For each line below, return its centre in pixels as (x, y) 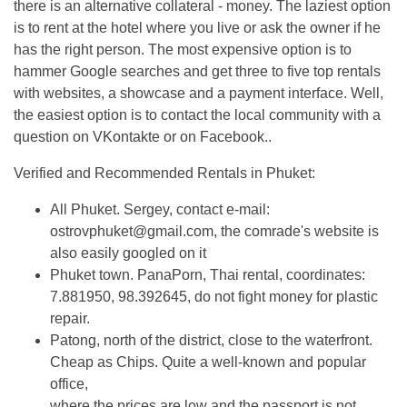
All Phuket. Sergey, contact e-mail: (160, 209)
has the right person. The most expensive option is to (183, 50)
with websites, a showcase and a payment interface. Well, (199, 93)
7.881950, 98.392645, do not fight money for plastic (214, 297)
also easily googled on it (128, 253)
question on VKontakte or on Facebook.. (143, 137)
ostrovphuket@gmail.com (132, 231)
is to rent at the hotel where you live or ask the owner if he (197, 28)
